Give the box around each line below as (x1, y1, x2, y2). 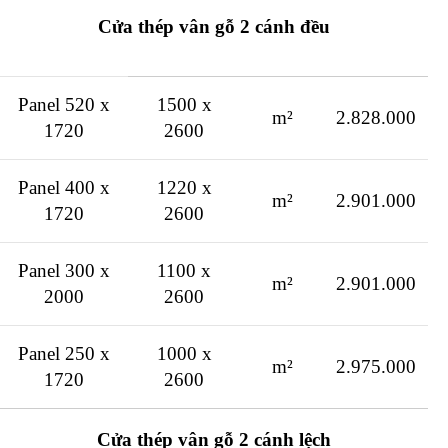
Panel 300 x (18, 259, 110, 281)
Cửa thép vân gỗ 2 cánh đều (98, 15, 330, 37)
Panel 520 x (18, 93, 110, 115)
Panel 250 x (18, 342, 110, 364)
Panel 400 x (18, 176, 110, 198)
